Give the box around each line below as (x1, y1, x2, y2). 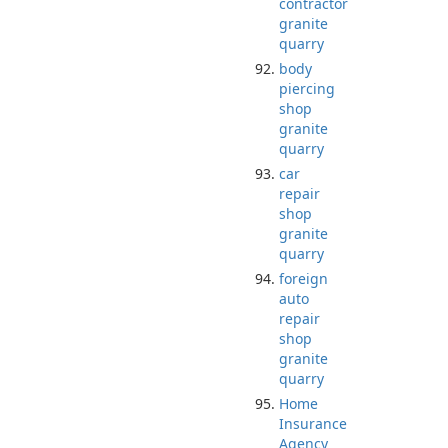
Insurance (279, 414, 347, 433)
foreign (279, 269, 328, 288)
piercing (279, 79, 335, 98)
